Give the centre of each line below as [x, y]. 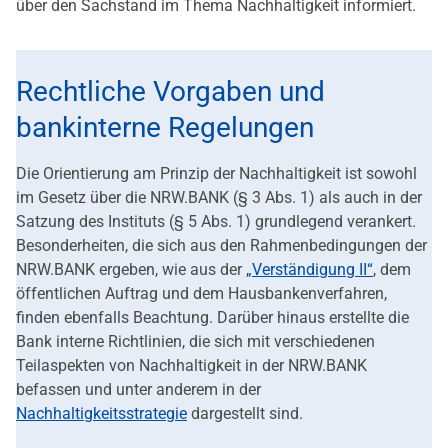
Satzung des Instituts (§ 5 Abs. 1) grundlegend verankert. [216, 222]
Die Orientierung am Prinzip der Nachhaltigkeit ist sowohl [216, 174]
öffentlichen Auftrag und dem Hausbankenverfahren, [201, 294]
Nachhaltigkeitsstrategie [101, 414]
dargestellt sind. [245, 414]
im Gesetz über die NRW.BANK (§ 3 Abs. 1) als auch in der [219, 198]
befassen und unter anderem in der [138, 390]
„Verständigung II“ [309, 270]
